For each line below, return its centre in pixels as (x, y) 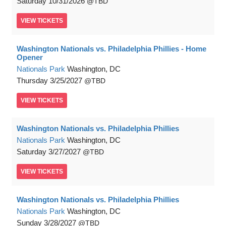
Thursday (32, 81)
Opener (30, 58)
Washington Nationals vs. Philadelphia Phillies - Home (111, 49)
